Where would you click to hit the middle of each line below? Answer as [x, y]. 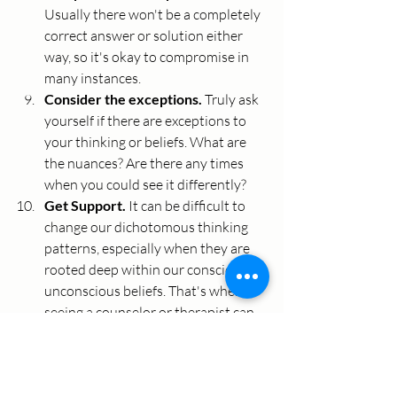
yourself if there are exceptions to [147, 121]
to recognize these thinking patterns [155, 355]
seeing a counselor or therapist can [151, 312]
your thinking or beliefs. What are [147, 142]
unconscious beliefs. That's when [145, 291]
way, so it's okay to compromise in [148, 57]
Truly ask [233, 100]
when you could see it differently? [145, 185]
